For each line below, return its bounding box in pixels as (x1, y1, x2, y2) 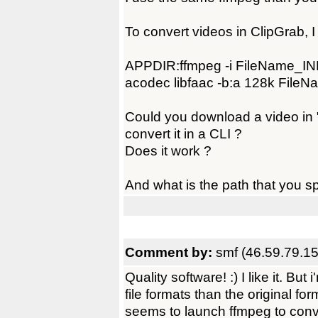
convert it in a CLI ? (125, 126, 242, 141)
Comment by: (125, 244, 216, 260)
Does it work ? (125, 143, 212, 158)
